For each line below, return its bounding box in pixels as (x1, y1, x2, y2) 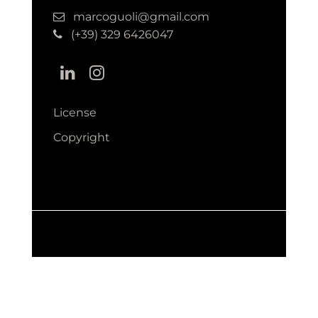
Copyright (53, 130, 110, 144)
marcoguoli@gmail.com (73, 9, 209, 23)
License (53, 105, 97, 119)
